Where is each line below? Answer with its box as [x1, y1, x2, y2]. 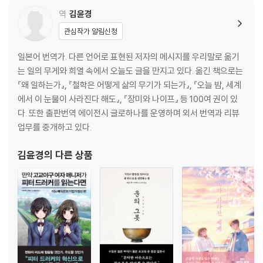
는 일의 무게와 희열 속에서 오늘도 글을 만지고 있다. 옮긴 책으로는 [18, 65, 243, 76]
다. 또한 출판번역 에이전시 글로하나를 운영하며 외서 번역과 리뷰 [18, 107, 240, 119]
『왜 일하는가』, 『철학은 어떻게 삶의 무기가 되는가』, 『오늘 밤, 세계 [18, 79, 241, 90]
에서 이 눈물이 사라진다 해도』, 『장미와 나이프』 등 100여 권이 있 [18, 93, 238, 104]
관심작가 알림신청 [64, 26, 117, 36]
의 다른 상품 [44, 149, 93, 161]
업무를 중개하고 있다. [18, 122, 92, 133]
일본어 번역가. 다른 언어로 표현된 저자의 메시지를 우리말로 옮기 [18, 51, 240, 62]
